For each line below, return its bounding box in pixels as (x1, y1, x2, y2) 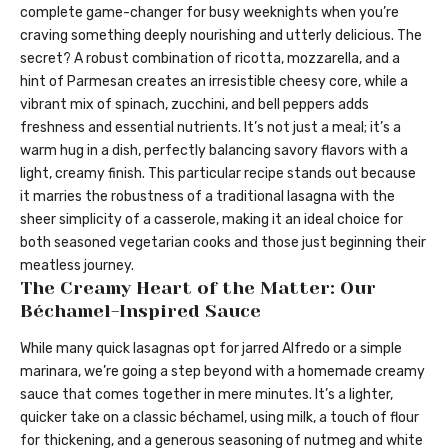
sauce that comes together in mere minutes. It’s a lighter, (20, 386, 393, 404)
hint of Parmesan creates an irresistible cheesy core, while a (20, 72, 408, 90)
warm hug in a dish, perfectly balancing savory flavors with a (20, 141, 408, 159)
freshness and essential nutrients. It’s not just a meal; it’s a (20, 118, 401, 136)
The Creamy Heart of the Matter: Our (20, 277, 376, 298)
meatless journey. (20, 256, 134, 274)
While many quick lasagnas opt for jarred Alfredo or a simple (20, 340, 402, 358)
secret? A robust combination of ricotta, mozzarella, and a (20, 49, 400, 67)
